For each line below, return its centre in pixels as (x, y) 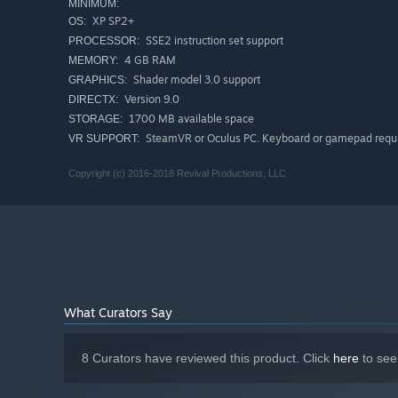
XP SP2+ (112, 21)
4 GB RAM (149, 60)
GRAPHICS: (98, 80)
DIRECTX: (93, 100)
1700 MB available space (190, 119)
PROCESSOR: (104, 41)
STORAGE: (96, 119)
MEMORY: (93, 61)
